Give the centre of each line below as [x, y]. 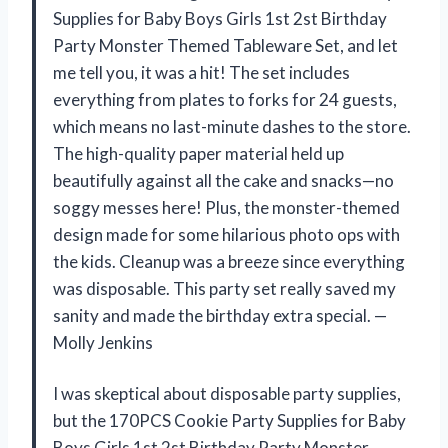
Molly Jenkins [103, 343]
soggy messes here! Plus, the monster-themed [226, 208]
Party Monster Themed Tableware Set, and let [225, 46]
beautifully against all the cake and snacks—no [223, 181]
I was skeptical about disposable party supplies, [227, 394]
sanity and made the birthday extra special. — [220, 316]
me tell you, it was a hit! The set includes [201, 73]
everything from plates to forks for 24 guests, [225, 100]
